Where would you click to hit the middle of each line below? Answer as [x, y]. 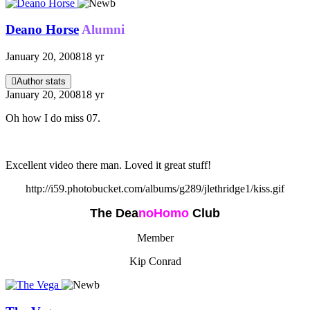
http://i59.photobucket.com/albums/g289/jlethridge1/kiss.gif [155, 189]
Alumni [103, 30]
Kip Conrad [155, 262]
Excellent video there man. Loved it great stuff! [108, 165]
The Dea [114, 213]
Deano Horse [42, 30]
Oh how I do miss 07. [53, 118]
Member [155, 238]
